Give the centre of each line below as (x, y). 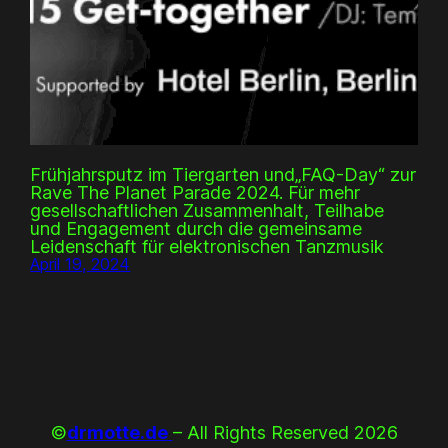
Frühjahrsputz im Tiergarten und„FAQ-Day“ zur (223, 174)
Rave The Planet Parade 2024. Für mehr (195, 192)
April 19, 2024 (80, 263)
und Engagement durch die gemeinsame (196, 228)
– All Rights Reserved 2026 (285, 432)
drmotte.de (117, 432)
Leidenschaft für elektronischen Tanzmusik (207, 246)
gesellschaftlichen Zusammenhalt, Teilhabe (207, 210)
